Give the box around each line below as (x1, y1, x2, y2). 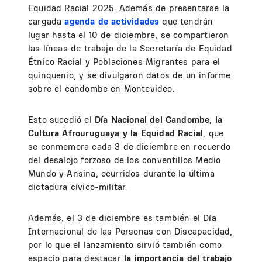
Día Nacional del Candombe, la (94, 114, 223, 126)
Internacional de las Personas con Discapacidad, (28, 226, 233, 237)
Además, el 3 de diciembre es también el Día (28, 212, 216, 224)
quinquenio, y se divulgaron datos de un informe (28, 70, 231, 81)
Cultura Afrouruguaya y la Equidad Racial (28, 127, 204, 139)
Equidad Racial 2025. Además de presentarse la (28, 2, 230, 14)
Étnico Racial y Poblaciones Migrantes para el (28, 56, 220, 68)
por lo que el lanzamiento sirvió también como (28, 239, 222, 251)
